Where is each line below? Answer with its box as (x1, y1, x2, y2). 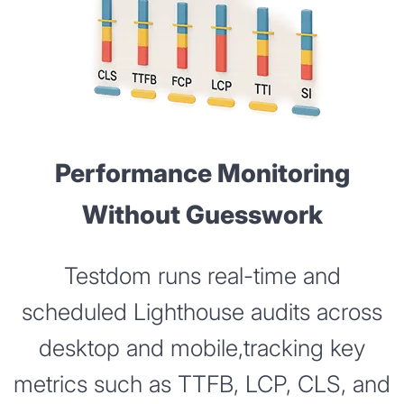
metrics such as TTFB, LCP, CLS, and (14, 370, 390, 399)
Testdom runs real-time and (63, 262, 341, 290)
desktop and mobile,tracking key (39, 334, 365, 363)
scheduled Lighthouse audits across (22, 298, 382, 326)
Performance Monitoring (54, 157, 350, 188)
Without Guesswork (81, 198, 323, 230)
